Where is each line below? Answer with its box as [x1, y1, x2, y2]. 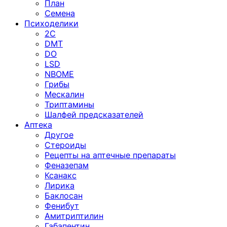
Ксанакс [45, 170, 77, 180]
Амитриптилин [45, 211, 103, 221]
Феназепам [45, 160, 89, 170]
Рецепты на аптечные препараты [45, 150, 176, 160]
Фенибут [45, 201, 79, 211]
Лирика [45, 180, 74, 191]
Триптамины [45, 99, 94, 109]
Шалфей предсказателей [45, 109, 143, 120]
